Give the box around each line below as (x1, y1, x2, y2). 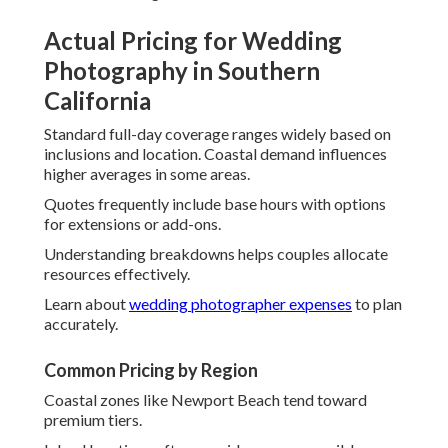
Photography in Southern (44, 56, 320, 86)
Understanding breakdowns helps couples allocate (44, 244, 388, 264)
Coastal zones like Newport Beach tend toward (44, 390, 367, 410)
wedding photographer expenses (129, 294, 352, 314)
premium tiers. (44, 410, 142, 430)
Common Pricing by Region (44, 359, 258, 382)
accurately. (44, 314, 118, 334)
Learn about (44, 294, 129, 314)
